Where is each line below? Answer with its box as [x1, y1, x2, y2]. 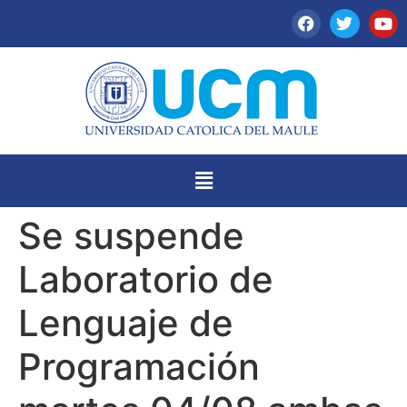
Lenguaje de [18, 300, 233, 345]
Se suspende [18, 213, 244, 258]
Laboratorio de [18, 256, 273, 302]
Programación [18, 343, 260, 389]
